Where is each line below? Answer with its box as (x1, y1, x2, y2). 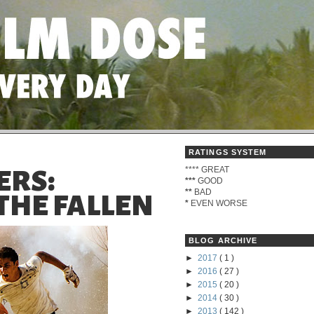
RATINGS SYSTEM (189, 147, 267, 156)
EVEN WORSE (189, 198, 247, 208)
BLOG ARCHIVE (189, 235, 258, 245)
